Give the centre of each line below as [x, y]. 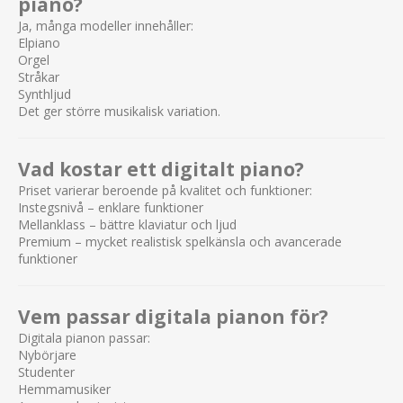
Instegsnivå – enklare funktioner [111, 207]
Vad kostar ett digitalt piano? [161, 169]
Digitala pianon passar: [84, 337]
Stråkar [39, 76]
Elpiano [39, 42]
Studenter [46, 372]
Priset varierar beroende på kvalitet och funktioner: [165, 190]
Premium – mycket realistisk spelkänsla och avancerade [180, 241]
